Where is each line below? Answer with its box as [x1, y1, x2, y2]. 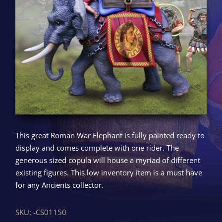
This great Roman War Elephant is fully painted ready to [15, 130, 205, 140]
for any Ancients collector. [15, 179, 104, 190]
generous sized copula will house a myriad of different [15, 155, 201, 165]
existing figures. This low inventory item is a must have [15, 167, 203, 177]
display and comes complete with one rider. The [15, 142, 179, 153]
